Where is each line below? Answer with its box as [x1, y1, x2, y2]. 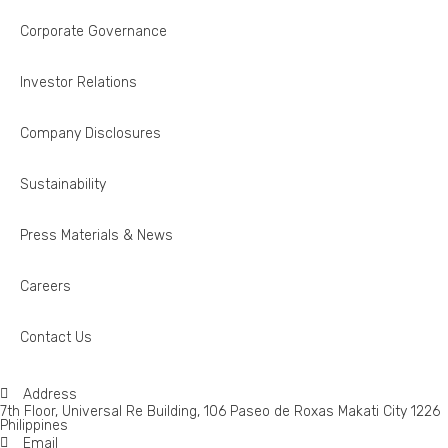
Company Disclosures [20, 124, 161, 142]
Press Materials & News [20, 226, 173, 244]
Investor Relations [20, 73, 137, 91]
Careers [20, 277, 71, 295]
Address [22, 385, 77, 403]
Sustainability [20, 175, 106, 193]
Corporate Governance [20, 22, 167, 40]
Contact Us [20, 328, 92, 346]
